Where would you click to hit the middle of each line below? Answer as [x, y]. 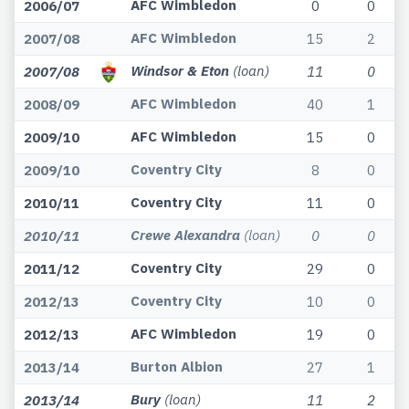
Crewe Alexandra [185, 235]
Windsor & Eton [180, 71]
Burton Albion [177, 367]
